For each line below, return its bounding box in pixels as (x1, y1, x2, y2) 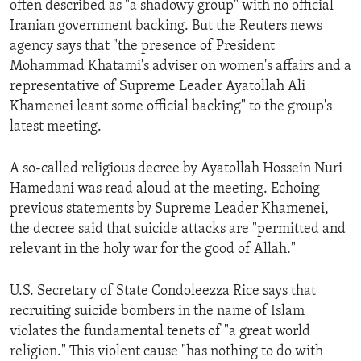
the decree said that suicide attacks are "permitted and (10, 221, 346, 237)
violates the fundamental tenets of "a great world (10, 323, 310, 339)
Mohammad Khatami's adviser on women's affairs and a (10, 58, 351, 74)
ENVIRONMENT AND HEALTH (29, 9, 185, 22)
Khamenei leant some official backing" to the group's (10, 98, 332, 114)
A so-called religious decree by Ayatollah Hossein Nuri (10, 160, 342, 176)
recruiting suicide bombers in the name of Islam (10, 303, 305, 319)
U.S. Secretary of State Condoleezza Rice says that (10, 283, 316, 299)
